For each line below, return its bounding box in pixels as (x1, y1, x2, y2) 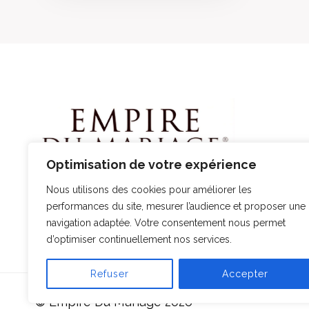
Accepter (222, 268, 269, 279)
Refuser (90, 268, 129, 279)
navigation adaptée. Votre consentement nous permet (46, 217, 286, 228)
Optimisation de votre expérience (46, 157, 257, 172)
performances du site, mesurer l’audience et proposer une (46, 201, 306, 212)
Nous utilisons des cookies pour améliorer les (46, 184, 252, 195)
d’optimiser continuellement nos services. (46, 234, 232, 245)
